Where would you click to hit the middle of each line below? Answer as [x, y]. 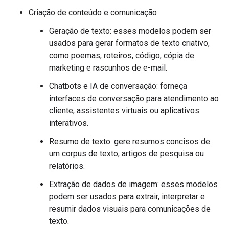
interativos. [69, 123]
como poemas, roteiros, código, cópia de [122, 55]
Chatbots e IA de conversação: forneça [118, 86]
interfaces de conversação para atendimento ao [134, 98]
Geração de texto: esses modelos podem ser [130, 31]
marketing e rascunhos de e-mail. [108, 68]
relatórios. [67, 166]
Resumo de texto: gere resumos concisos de [130, 141]
